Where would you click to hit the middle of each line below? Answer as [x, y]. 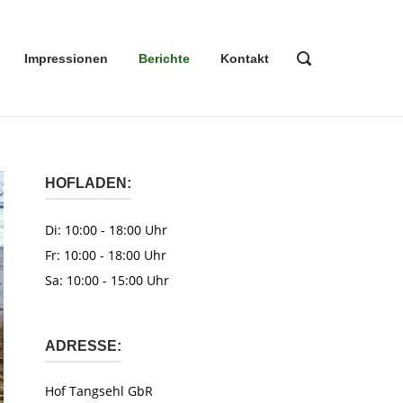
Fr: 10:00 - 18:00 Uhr [105, 255]
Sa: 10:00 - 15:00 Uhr [107, 280]
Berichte [164, 58]
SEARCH [322, 75]
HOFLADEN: [88, 183]
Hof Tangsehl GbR [99, 391]
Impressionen [66, 58]
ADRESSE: [83, 346]
